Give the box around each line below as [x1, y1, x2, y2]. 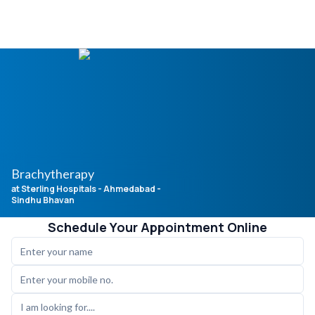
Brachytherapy [11, 166, 94, 181]
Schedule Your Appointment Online [48, 219, 267, 236]
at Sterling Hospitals [11, 183, 96, 195]
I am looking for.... [20, 301, 95, 313]
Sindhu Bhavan [11, 194, 75, 206]
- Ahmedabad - [98, 183, 161, 195]
